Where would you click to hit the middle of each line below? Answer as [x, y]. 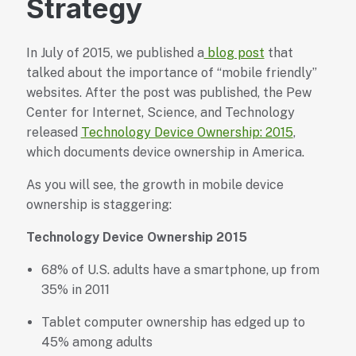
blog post [234, 53]
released [53, 133]
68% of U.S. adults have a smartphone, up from [180, 270]
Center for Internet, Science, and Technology [160, 113]
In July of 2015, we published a [115, 53]
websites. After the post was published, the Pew [168, 93]
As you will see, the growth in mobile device [155, 185]
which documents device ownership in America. [165, 153]
